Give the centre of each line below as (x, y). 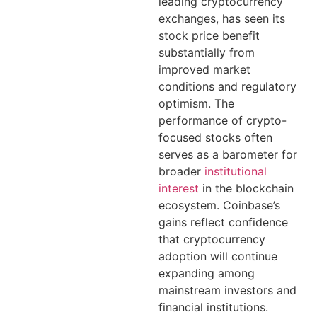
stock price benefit (209, 35)
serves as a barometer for (228, 154)
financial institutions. (213, 307)
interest (179, 188)
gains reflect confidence (223, 222)
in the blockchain (246, 188)
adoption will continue (218, 256)
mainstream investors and (227, 290)
